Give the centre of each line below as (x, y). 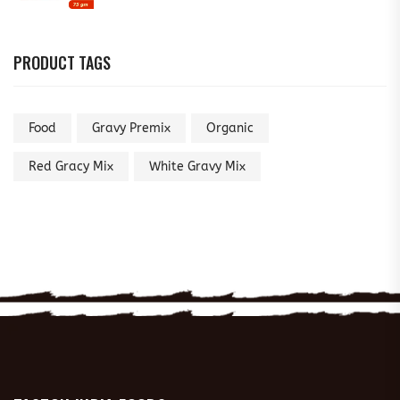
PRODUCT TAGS (62, 62)
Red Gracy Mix (71, 167)
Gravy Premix (131, 128)
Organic (230, 128)
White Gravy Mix (197, 167)
